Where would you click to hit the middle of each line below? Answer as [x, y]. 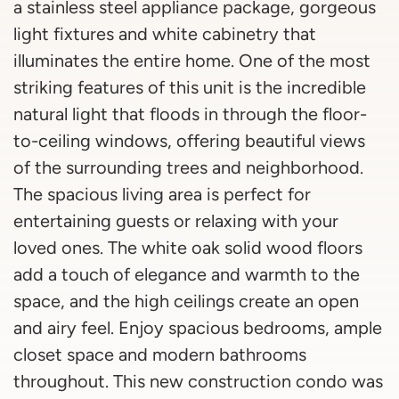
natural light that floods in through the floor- [190, 114]
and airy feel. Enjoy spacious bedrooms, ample [198, 328]
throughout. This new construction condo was [198, 382]
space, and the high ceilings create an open [186, 301]
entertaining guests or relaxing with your [176, 221]
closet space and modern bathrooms [160, 355]
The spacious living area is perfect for [162, 195]
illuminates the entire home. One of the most [192, 61]
